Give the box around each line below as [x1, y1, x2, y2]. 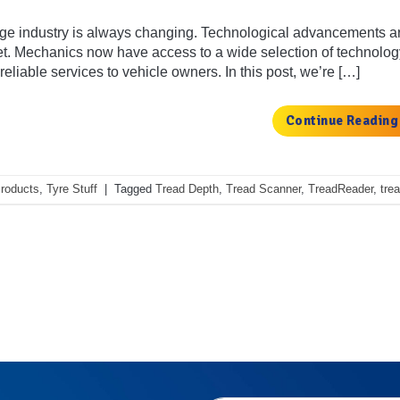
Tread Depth [155, 181, 219, 196]
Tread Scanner [226, 181, 301, 196]
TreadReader [308, 181, 373, 196]
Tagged [114, 181, 155, 196]
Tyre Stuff [46, 181, 97, 196]
